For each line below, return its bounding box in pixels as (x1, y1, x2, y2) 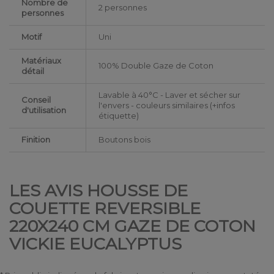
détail (21, 66, 44, 76)
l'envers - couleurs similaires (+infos (98, 100, 235, 111)
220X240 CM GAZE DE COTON (9, 216, 256, 237)
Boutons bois (98, 135, 150, 145)
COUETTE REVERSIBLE (9, 198, 201, 219)
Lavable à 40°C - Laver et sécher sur (98, 90, 240, 100)
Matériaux (21, 56, 61, 66)
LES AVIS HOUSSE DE (9, 180, 188, 201)
